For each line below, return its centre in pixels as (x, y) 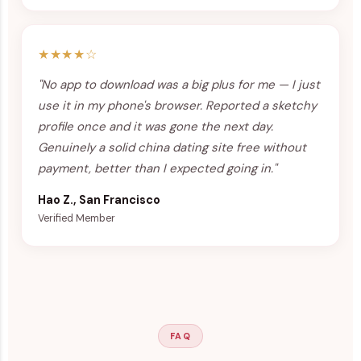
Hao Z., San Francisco (99, 200)
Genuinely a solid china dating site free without (172, 148)
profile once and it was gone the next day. (156, 127)
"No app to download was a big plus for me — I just (179, 85)
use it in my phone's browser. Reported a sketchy (177, 106)
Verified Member (77, 219)
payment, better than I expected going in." (157, 169)
